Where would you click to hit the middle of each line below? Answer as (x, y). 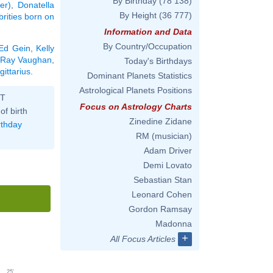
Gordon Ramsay (160, 209)
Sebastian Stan (163, 180)
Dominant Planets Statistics (140, 76)
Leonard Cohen (162, 194)
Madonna (174, 224)
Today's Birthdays (158, 61)
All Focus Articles (143, 239)
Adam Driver (168, 151)
